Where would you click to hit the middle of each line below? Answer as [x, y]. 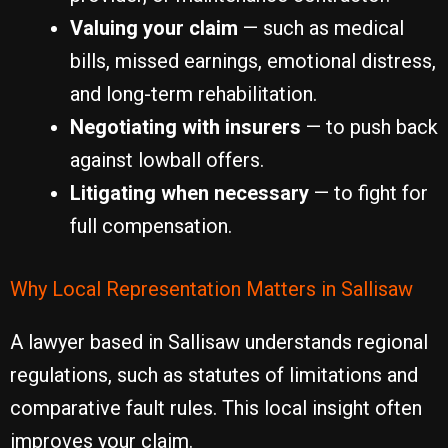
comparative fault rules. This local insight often [216, 408]
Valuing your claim [154, 28]
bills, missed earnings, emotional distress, [253, 61]
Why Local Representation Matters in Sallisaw [211, 289]
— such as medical [321, 28]
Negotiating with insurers [185, 127]
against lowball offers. [167, 160]
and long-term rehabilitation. [193, 94]
